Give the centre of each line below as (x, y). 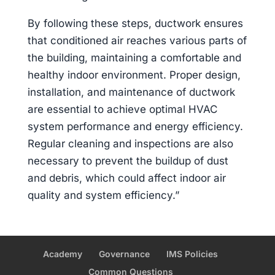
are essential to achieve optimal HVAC (122, 109)
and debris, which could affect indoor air (126, 178)
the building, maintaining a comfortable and (134, 58)
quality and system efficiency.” (103, 195)
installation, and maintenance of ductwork (131, 92)
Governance (125, 254)
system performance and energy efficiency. (135, 126)
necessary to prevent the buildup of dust (128, 161)
